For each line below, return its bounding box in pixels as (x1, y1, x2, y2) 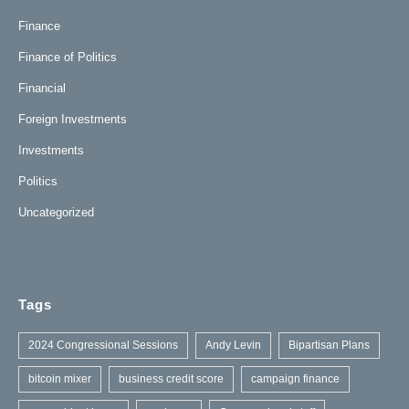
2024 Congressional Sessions (28, 339, 178, 351)
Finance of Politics (18, 49, 117, 64)
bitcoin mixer (28, 372, 91, 385)
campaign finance (251, 372, 340, 385)
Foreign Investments (18, 111, 127, 126)
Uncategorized (18, 204, 94, 219)
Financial (18, 80, 66, 95)
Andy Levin (205, 339, 261, 351)
